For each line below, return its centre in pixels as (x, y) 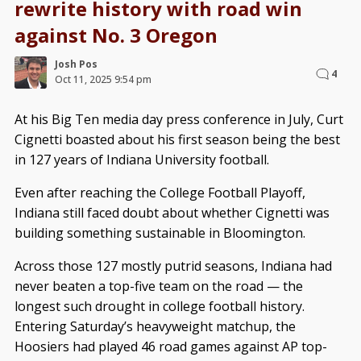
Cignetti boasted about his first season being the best (177, 139)
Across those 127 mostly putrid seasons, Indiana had (173, 266)
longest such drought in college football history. (159, 306)
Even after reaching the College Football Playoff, (160, 192)
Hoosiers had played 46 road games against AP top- (170, 346)
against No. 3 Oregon (116, 35)
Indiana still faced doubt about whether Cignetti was (172, 212)
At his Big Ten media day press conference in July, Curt (178, 119)
